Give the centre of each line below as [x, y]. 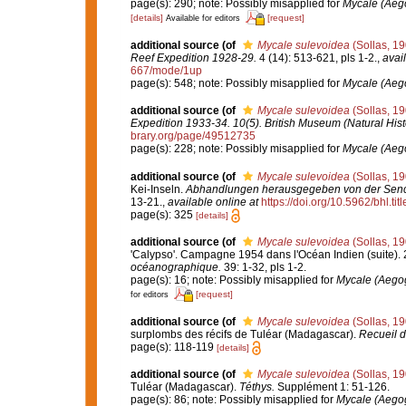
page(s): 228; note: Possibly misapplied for [236, 149]
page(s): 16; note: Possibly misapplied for [233, 280]
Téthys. [256, 387]
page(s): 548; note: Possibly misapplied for [236, 83]
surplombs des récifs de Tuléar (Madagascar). [244, 334]
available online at [213, 202]
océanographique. [175, 267]
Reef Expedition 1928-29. [193, 58]
